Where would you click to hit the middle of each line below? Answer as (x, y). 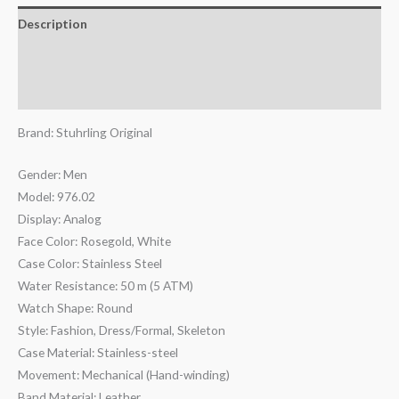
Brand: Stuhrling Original (85, 133)
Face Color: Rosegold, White (94, 241)
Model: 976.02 (57, 197)
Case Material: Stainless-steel (98, 353)
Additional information (87, 58)
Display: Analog (60, 219)
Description (53, 23)
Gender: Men (53, 175)
